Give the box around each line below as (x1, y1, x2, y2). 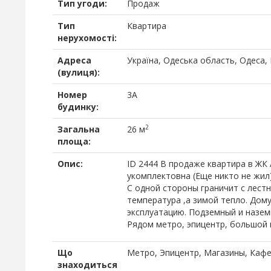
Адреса (57, 54, 91, 66)
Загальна (57, 123, 100, 135)
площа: (57, 135, 91, 147)
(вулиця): (57, 67, 100, 78)
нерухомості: (57, 32, 117, 44)
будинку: (57, 101, 99, 113)
